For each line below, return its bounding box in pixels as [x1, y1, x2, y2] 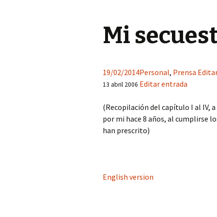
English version [103, 172, 154, 182]
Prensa [173, 67, 196, 77]
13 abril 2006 [103, 80, 139, 89]
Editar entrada [139, 79, 187, 89]
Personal [139, 67, 170, 77]
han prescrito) [103, 125, 150, 135]
